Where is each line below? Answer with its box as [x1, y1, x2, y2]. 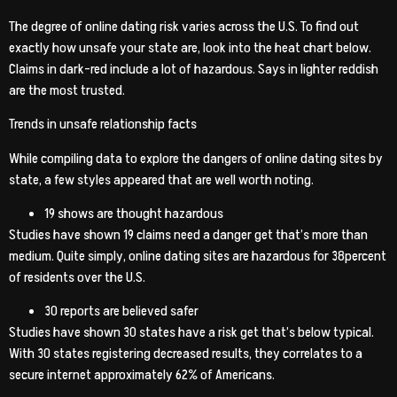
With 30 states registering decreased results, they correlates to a [9, 344, 362, 364]
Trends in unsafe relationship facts [9, 114, 197, 135]
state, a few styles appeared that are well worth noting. [9, 169, 314, 190]
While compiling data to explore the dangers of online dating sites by [9, 148, 383, 168]
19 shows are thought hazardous [44, 204, 223, 224]
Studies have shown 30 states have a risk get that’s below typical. [9, 323, 374, 343]
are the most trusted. [9, 80, 125, 100]
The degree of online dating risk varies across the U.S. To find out [9, 16, 359, 36]
